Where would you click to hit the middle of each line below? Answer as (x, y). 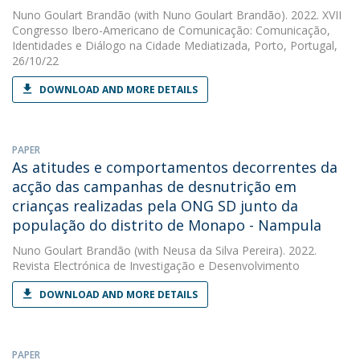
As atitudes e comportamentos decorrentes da (175, 167)
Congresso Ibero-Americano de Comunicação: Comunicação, (171, 30)
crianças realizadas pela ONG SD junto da (155, 206)
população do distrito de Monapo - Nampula (167, 225)
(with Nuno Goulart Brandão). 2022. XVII (236, 15)
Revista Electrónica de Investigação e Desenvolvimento (156, 266)
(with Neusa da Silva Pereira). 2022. (224, 250)
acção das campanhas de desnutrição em (154, 186)
